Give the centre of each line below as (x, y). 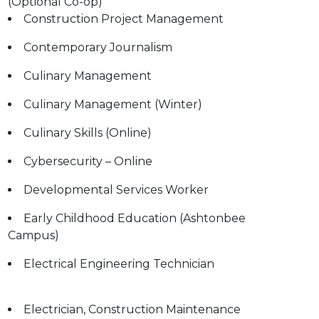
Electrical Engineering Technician (119, 264)
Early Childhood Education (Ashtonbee (135, 218)
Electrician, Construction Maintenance (132, 309)
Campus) (33, 235)
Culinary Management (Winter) (113, 104)
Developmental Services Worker (116, 190)
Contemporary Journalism (98, 47)
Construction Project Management (124, 19)
